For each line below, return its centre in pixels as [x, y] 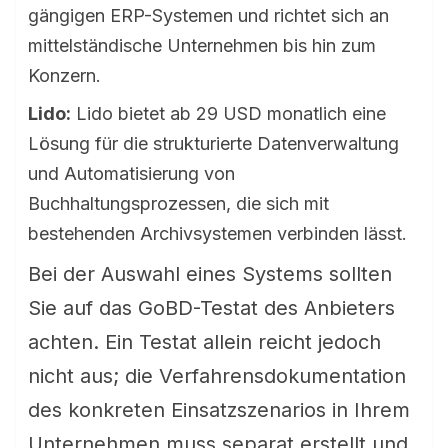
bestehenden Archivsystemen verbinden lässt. [217, 233]
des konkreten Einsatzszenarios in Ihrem [219, 410]
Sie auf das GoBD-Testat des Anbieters [211, 308]
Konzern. [64, 75]
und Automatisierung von [131, 173]
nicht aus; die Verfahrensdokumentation [217, 376]
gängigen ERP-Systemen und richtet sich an [208, 15]
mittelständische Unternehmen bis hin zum [202, 45]
